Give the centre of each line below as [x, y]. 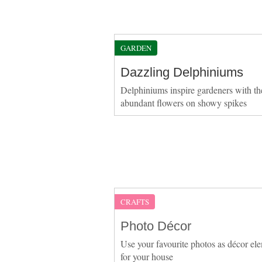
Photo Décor [156, 226]
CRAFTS [135, 201]
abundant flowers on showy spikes [183, 102]
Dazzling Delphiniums [182, 72]
